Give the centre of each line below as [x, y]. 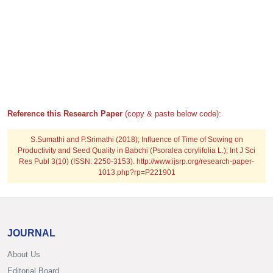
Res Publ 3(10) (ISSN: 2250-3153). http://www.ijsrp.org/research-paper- [136, 161]
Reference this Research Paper [66, 114]
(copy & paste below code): [173, 114]
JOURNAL [31, 233]
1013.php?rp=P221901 [136, 172]
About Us [24, 254]
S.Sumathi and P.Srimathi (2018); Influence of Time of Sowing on [136, 140]
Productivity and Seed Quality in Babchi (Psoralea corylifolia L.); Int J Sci [136, 151]
